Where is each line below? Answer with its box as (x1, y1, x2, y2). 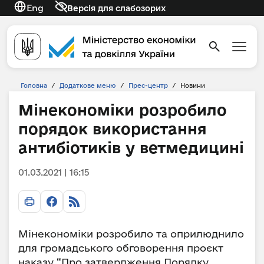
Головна (21, 82, 47, 89)
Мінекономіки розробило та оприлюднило (18, 228, 244, 239)
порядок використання (18, 120, 207, 137)
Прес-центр (128, 82, 168, 89)
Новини (180, 82, 205, 89)
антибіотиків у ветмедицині (18, 139, 244, 156)
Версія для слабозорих (67, 3, 166, 13)
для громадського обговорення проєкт (18, 242, 223, 253)
